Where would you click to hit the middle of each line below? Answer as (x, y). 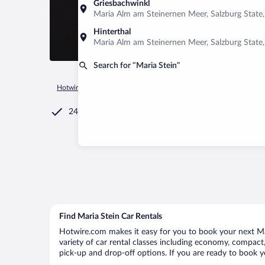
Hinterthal (112, 32)
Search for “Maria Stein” (137, 66)
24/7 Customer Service (111, 112)
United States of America (190, 88)
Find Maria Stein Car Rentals (111, 216)
